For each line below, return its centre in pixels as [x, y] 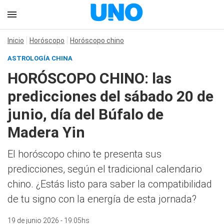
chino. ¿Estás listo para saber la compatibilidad [110, 184]
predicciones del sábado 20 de [110, 96]
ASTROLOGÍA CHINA [40, 58]
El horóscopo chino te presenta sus [84, 154]
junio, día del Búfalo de [85, 114]
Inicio [16, 40]
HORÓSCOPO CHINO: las [89, 78]
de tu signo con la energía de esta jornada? [102, 199]
